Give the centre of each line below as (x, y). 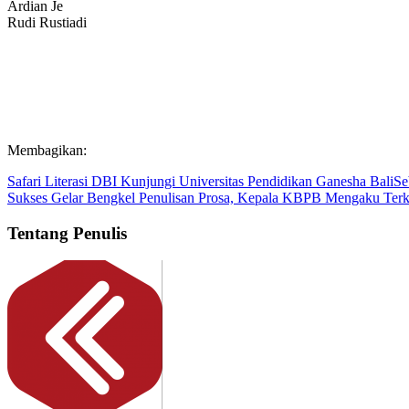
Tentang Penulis (67, 233)
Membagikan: (47, 150)
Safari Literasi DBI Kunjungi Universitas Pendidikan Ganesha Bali (200, 181)
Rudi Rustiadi (47, 22)
